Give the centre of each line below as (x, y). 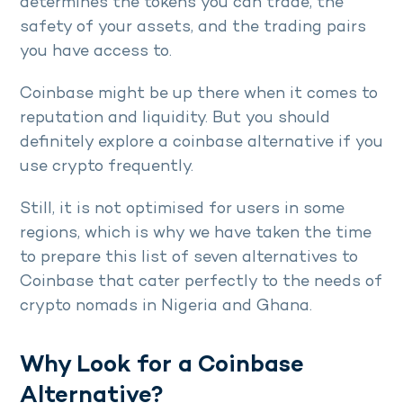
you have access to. (98, 52)
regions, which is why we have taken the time (196, 234)
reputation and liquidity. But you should (175, 119)
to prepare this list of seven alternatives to (189, 258)
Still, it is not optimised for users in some (182, 210)
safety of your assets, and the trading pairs (193, 28)
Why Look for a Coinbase (162, 367)
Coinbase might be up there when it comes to (199, 94)
